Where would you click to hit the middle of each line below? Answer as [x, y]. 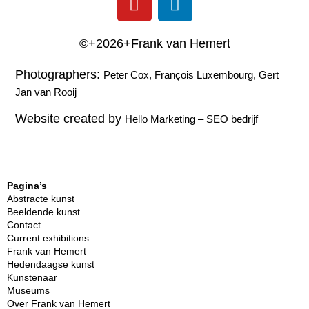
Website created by [70, 119]
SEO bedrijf [232, 119]
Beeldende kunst [43, 211]
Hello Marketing [160, 119]
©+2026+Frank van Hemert [154, 43]
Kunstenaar [32, 277]
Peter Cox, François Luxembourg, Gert [191, 75]
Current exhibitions [48, 238]
